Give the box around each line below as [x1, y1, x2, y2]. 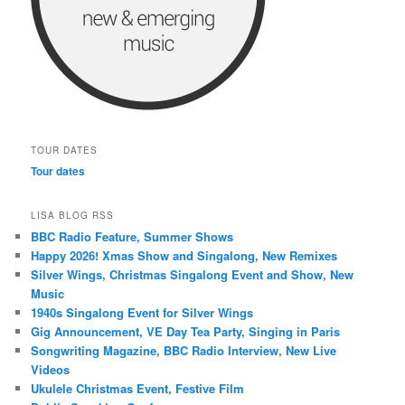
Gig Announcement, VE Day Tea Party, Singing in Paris [31, 323, 341, 341]
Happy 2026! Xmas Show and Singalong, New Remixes [31, 247, 338, 265]
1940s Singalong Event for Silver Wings [31, 304, 254, 322]
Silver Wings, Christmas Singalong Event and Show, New [31, 266, 354, 284]
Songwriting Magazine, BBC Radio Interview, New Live [31, 342, 337, 360]
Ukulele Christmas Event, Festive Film [31, 380, 245, 398]
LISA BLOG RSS [31, 209, 115, 222]
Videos [31, 361, 71, 379]
